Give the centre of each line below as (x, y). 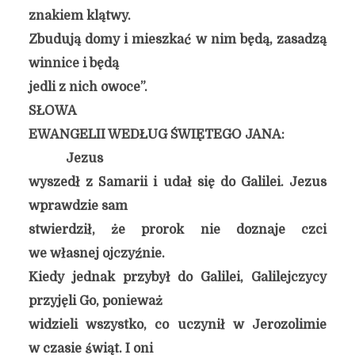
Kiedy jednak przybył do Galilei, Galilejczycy (177, 277)
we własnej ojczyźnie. (96, 254)
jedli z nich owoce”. (88, 87)
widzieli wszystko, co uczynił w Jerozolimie (177, 325)
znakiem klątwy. (79, 16)
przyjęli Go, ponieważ (95, 301)
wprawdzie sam (78, 206)
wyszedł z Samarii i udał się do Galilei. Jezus (177, 182)
